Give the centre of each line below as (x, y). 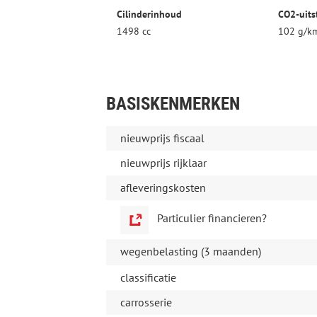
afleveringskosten (163, 188)
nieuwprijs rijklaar (163, 163)
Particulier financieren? (212, 218)
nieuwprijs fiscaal (162, 138)
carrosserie (146, 302)
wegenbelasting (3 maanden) (190, 252)
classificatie (148, 278)
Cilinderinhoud (149, 15)
